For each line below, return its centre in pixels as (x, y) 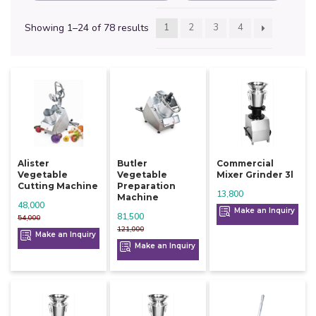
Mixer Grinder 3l (255, 175)
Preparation (146, 186)
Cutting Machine (58, 186)
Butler (132, 164)
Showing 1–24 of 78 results (87, 28)
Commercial (245, 164)
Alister (34, 164)
